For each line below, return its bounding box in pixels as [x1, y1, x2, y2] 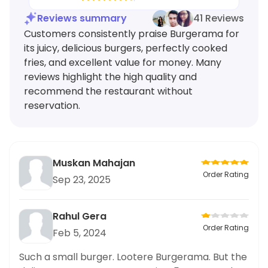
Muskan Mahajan [53, 156, 135, 170]
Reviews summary [37, 11, 127, 25]
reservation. [24, 99, 80, 112]
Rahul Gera [53, 209, 106, 223]
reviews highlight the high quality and [24, 70, 197, 84]
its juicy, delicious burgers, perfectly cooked [24, 41, 227, 55]
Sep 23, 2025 [53, 173, 111, 187]
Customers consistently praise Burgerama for [24, 27, 239, 41]
